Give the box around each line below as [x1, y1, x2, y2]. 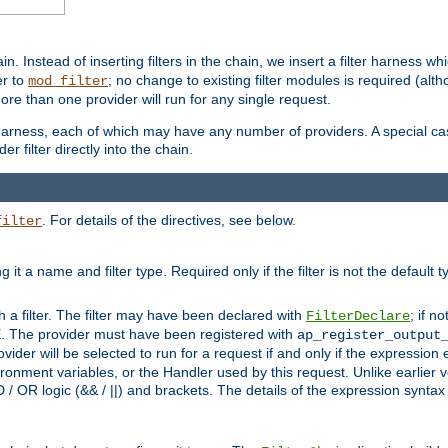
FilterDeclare [306, 307, 410, 324]
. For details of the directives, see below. [42, 211, 296, 228]
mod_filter [28, 73, 108, 90]
